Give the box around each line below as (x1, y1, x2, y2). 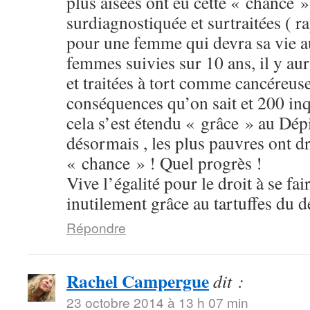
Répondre (66, 218, 126, 237)
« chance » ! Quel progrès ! (66, 151, 262, 175)
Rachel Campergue (66, 268, 209, 295)
